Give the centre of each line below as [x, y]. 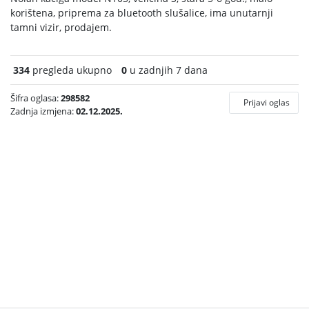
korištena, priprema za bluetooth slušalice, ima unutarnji [142, 13]
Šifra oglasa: [36, 98]
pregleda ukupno [71, 70]
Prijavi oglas [267, 102]
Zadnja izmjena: [43, 111]
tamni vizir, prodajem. [61, 27]
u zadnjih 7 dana [167, 70]
